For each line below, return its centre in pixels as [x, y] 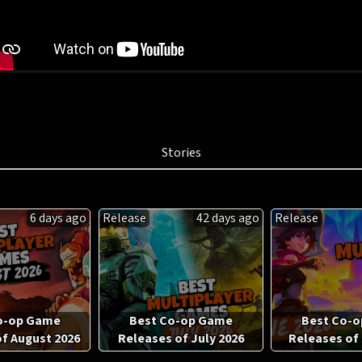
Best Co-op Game [181, 321]
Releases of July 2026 [181, 339]
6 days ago [59, 218]
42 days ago [227, 218]
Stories [181, 153]
